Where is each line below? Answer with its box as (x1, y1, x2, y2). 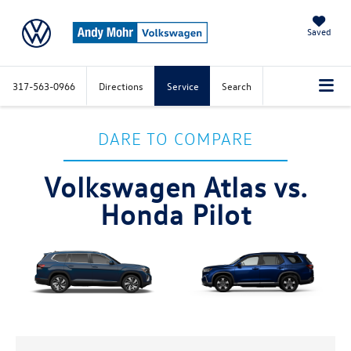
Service (167, 79, 199, 92)
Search (222, 79, 251, 92)
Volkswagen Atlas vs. (43, 169, 308, 204)
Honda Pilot (100, 197, 251, 231)
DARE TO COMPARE (98, 128, 253, 149)
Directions (99, 79, 143, 92)
